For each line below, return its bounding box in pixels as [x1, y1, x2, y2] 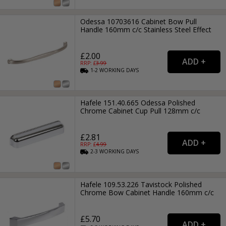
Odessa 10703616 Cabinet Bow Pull [80, 17, 197, 27]
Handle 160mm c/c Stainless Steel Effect [80, 25, 212, 35]
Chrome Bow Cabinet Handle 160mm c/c [80, 187, 214, 197]
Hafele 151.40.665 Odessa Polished [80, 98, 196, 108]
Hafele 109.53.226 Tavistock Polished [80, 179, 202, 189]
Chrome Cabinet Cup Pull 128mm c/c [80, 106, 201, 116]
